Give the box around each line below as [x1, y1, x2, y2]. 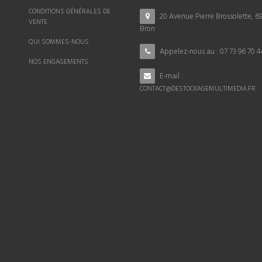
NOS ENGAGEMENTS [29, 56, 88, 67]
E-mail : [160, 70, 183, 82]
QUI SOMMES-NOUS [29, 36, 89, 47]
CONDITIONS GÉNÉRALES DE [29, 6, 111, 17]
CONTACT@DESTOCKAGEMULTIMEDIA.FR [140, 83, 256, 94]
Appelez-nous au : [160, 45, 220, 58]
